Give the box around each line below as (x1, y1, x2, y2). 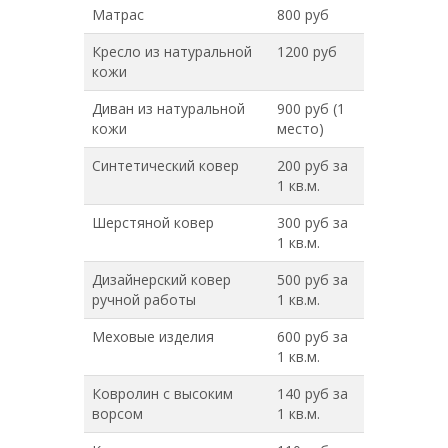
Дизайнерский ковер (92, 270, 231, 289)
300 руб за (277, 213, 348, 232)
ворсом (92, 404, 143, 423)
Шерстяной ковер (92, 213, 214, 232)
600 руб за (277, 327, 348, 346)
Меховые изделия (92, 327, 214, 346)
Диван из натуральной (92, 99, 245, 118)
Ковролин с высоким (92, 384, 233, 403)
